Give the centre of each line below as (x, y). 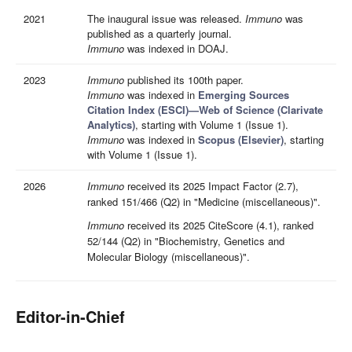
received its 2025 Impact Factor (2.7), (211, 186)
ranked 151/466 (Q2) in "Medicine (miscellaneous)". (204, 202)
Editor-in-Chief (70, 316)
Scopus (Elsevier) (241, 139)
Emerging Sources (244, 95)
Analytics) (111, 125)
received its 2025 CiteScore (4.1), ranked (219, 225)
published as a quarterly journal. (159, 33)
